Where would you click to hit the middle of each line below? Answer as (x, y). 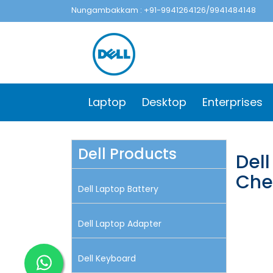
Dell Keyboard (107, 258)
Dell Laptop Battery (118, 189)
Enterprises (232, 102)
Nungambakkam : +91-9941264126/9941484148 (164, 10)
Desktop (164, 102)
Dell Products (127, 154)
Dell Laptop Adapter (120, 224)
